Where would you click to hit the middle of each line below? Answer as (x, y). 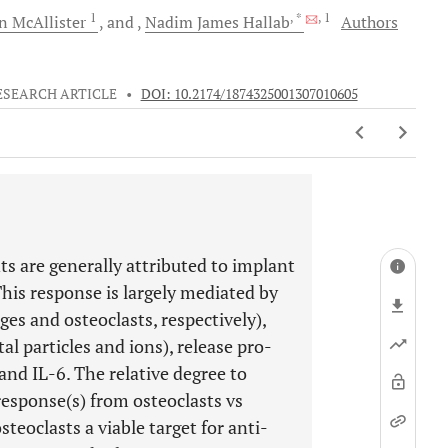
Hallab (266, 22)
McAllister (51, 22)
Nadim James (194, 22)
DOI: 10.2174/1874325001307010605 (249, 94)
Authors (369, 22)
